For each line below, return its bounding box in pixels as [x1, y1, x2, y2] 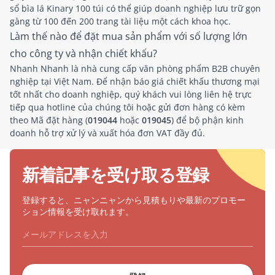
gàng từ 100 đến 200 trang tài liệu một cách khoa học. [10, 15, 231, 27]
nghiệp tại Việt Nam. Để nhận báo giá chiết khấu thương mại [10, 76, 260, 87]
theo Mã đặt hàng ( [10, 114, 88, 126]
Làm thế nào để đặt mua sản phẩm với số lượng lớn [10, 29, 247, 43]
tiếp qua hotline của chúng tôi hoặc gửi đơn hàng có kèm [10, 101, 245, 113]
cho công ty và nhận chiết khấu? [10, 47, 157, 60]
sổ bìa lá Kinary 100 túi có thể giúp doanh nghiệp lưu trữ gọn [10, 2, 261, 14]
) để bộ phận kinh [171, 114, 244, 126]
